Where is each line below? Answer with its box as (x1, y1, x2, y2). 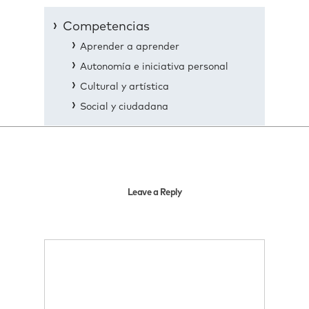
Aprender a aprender (80, 42, 179, 52)
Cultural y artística (80, 82, 169, 92)
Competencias (63, 21, 150, 33)
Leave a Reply (127, 188, 182, 197)
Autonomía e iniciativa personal (80, 62, 228, 72)
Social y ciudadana (80, 102, 168, 112)
